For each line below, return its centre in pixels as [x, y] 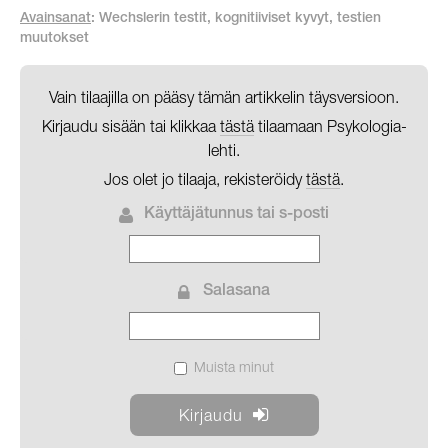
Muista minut [234, 367]
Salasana [236, 292]
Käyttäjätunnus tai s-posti [236, 215]
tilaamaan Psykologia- [330, 126]
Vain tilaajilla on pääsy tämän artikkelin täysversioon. [224, 97]
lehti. [224, 150]
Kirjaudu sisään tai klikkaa [130, 126]
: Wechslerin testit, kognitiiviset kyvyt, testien [236, 19]
